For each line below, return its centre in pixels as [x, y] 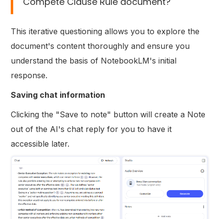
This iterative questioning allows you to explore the [105, 31]
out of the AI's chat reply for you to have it [91, 129]
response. [29, 75]
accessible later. [40, 143]
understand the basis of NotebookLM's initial [94, 60]
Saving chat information [58, 95]
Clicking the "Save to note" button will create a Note [108, 114]
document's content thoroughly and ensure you [100, 46]
